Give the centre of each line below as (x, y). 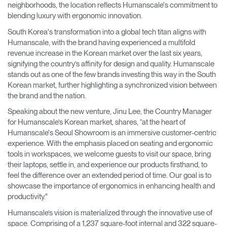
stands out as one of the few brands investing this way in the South (112, 74)
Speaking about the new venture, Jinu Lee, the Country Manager (110, 111)
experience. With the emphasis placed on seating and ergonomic (110, 143)
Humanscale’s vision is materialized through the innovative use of (110, 213)
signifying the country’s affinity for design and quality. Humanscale (111, 64)
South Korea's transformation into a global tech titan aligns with (107, 32)
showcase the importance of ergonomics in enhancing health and (111, 186)
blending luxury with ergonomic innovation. (75, 16)
